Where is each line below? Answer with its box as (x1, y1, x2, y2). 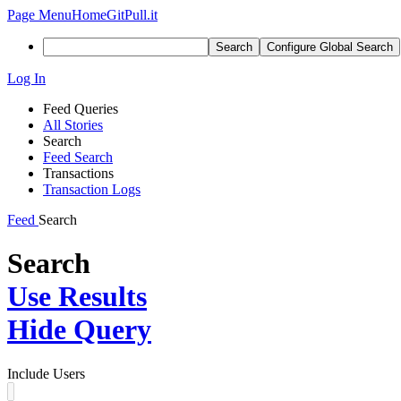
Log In (7, 71, 46, 86)
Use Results (7, 280, 147, 313)
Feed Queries (43, 101, 118, 116)
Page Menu (7, 7, 72, 22)
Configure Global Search (267, 40, 393, 54)
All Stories (43, 117, 103, 132)
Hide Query (7, 313, 151, 346)
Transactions (43, 166, 114, 181)
